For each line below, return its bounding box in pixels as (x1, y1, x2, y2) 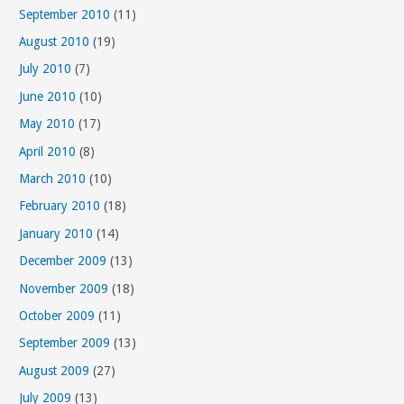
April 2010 (19, 143, 77, 159)
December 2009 (19, 253, 107, 269)
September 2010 (19, 6, 111, 22)
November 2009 (19, 280, 109, 296)
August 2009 (19, 363, 90, 378)
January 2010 (19, 225, 94, 241)
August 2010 (19, 33, 90, 49)
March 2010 (19, 170, 87, 186)
